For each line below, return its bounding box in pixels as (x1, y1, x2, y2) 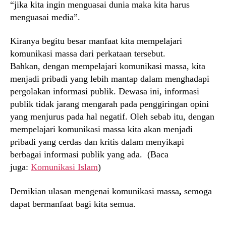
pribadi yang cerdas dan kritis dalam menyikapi (10, 137, 184, 147)
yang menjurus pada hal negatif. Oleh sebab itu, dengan (10, 111, 214, 122)
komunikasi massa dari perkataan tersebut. (10, 48, 165, 59)
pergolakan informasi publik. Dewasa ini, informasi (10, 86, 199, 97)
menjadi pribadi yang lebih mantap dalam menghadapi (10, 74, 209, 84)
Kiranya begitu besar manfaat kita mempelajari (10, 36, 182, 46)
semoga (184, 186, 212, 196)
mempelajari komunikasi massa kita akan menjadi (10, 124, 193, 135)
